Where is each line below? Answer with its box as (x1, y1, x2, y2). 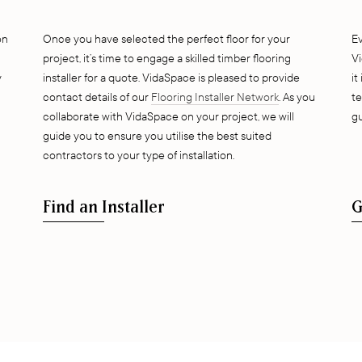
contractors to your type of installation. (43, 149, 235, 162)
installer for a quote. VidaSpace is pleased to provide (43, 71, 301, 85)
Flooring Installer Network (151, 90, 280, 104)
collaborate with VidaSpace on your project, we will (43, 110, 295, 124)
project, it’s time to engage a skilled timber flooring (43, 52, 292, 65)
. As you (279, 90, 316, 104)
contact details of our (43, 90, 152, 104)
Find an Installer (43, 200, 166, 216)
